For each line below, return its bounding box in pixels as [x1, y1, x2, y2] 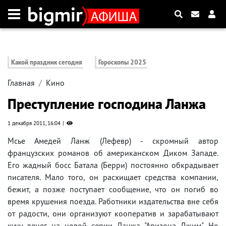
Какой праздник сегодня [11, 58, 82, 67]
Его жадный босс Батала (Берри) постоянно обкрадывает [8, 160, 218, 171]
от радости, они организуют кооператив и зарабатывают [8, 208, 218, 219]
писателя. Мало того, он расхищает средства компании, [8, 172, 218, 183]
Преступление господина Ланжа [8, 94, 206, 114]
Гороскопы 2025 [98, 58, 147, 67]
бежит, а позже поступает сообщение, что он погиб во [8, 184, 218, 195]
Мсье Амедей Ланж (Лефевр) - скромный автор [8, 136, 218, 146]
